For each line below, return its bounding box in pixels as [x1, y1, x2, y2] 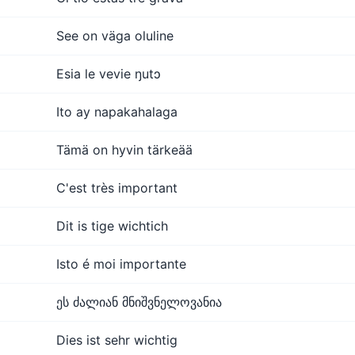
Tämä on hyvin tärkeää [56, 142, 193, 158]
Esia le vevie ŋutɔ [56, 66, 161, 82]
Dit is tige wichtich [56, 218, 168, 234]
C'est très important [56, 180, 177, 196]
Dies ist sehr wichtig [56, 332, 177, 348]
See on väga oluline [56, 28, 174, 44]
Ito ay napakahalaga [56, 104, 177, 120]
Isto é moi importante [56, 256, 186, 272]
